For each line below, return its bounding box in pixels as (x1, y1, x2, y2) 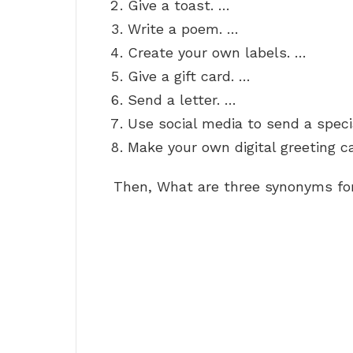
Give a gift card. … (128, 68, 251, 85)
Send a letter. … (128, 91, 236, 109)
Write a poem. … (128, 20, 239, 38)
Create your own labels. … (128, 44, 307, 61)
